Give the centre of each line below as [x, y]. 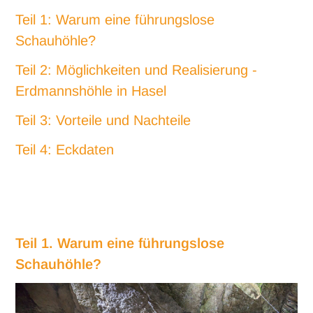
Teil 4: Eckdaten [65, 149]
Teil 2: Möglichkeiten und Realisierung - [137, 70]
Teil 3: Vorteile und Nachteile [103, 120]
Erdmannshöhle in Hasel [91, 90]
